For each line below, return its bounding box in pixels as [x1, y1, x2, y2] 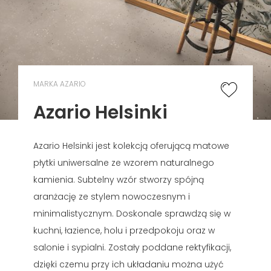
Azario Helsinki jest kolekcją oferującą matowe [33, 139, 229, 152]
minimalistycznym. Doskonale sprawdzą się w [33, 207, 230, 220]
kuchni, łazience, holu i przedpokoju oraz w [33, 224, 215, 237]
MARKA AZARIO [33, 78, 86, 89]
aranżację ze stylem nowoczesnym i [33, 190, 190, 203]
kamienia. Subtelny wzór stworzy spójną [33, 173, 204, 186]
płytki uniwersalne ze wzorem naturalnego [33, 156, 214, 169]
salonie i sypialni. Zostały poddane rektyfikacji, [33, 241, 231, 253]
